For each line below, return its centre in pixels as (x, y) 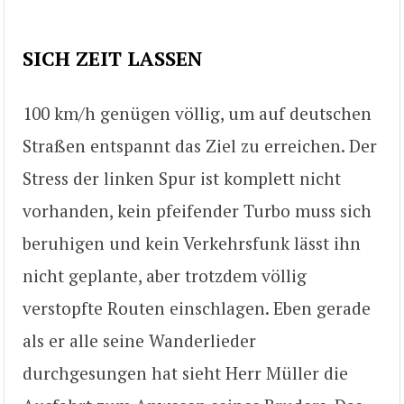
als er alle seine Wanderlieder (139, 340)
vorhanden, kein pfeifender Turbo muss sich (197, 210)
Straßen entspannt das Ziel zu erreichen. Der (200, 145)
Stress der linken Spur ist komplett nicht (182, 178)
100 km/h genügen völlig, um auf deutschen (197, 113)
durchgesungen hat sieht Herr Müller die (185, 372)
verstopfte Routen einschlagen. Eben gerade (197, 308)
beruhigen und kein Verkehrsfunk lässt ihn (192, 243)
